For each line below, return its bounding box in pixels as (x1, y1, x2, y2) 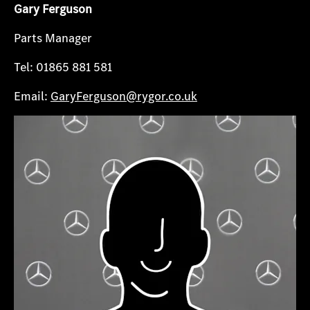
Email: (14, 88, 51, 104)
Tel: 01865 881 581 (14, 59, 112, 75)
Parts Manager (14, 30, 92, 46)
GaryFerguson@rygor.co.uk (51, 88, 197, 104)
